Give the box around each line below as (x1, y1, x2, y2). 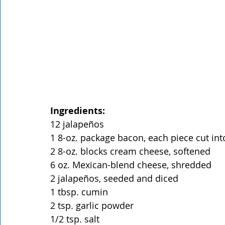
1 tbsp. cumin (50, 186, 108, 198)
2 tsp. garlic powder (50, 199, 134, 211)
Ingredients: (50, 104, 105, 117)
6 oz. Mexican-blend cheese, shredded (50, 159, 211, 171)
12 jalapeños (50, 118, 104, 130)
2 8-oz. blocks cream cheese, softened (50, 145, 210, 157)
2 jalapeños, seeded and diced (50, 172, 178, 184)
